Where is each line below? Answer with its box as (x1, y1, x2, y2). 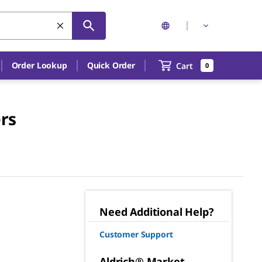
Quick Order (87, 60, 135, 71)
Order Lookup (11, 60, 67, 71)
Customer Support (99, 229, 173, 240)
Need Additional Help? (99, 205, 214, 219)
